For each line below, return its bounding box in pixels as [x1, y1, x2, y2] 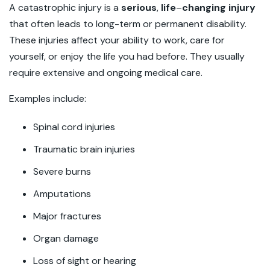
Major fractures [33, 210, 101, 222]
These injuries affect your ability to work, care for [9, 34, 225, 46]
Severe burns [33, 165, 91, 178]
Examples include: [9, 92, 86, 105]
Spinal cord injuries [33, 121, 115, 133]
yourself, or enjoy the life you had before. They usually [9, 50, 245, 63]
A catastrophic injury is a [9, 1, 121, 14]
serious [121, 1, 157, 14]
